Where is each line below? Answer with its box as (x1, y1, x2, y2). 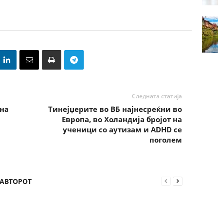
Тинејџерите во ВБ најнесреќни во (48, 104, 182, 114)
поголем (149, 135, 182, 145)
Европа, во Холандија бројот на (61, 114, 182, 124)
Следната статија (131, 92, 182, 100)
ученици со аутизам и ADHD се (62, 125, 182, 134)
